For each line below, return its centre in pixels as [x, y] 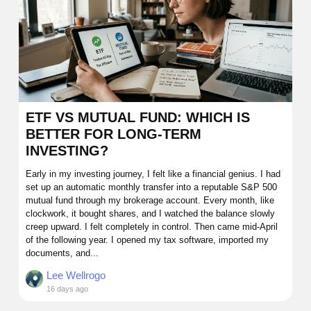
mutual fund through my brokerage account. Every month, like [150, 200]
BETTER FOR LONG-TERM [114, 134]
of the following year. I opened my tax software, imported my [147, 239]
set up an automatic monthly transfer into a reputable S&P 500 [151, 187]
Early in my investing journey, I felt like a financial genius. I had [153, 174]
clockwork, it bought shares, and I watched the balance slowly [150, 213]
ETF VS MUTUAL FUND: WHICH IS [138, 117]
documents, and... [62, 253]
